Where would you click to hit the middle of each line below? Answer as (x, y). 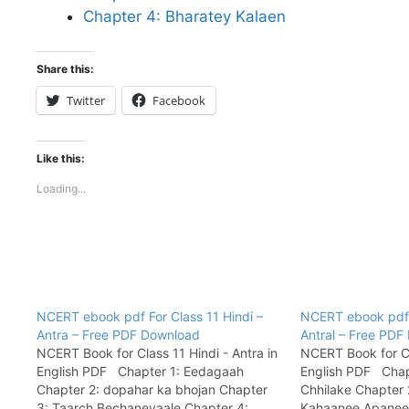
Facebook (179, 101)
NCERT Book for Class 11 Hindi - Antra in (157, 353)
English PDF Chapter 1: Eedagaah (140, 372)
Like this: (61, 159)
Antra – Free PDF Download (118, 335)
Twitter (86, 101)
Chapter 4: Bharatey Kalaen (184, 16)
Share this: (65, 69)
